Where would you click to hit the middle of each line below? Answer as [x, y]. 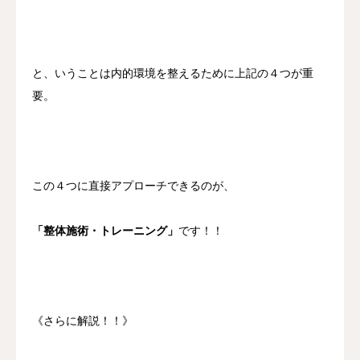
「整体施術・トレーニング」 [105, 231]
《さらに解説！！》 [83, 321]
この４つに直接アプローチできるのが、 [133, 186]
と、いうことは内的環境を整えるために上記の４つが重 [173, 74]
